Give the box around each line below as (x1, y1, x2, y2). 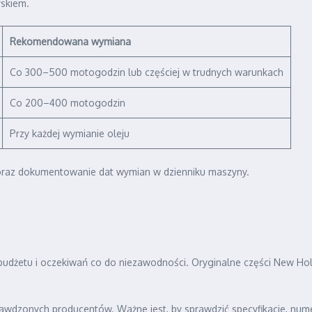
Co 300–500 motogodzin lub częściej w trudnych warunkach (10, 66, 283, 79)
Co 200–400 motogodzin (10, 97, 125, 109)
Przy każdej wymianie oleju (10, 127, 130, 140)
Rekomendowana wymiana (10, 36, 131, 48)
